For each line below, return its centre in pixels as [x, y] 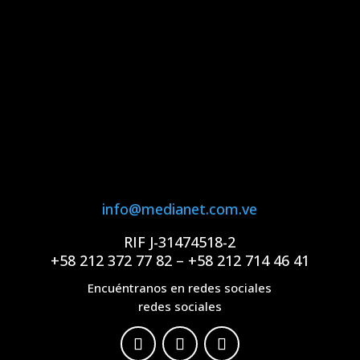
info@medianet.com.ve [180, 209]
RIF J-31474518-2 [180, 242]
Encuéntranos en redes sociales [180, 288]
